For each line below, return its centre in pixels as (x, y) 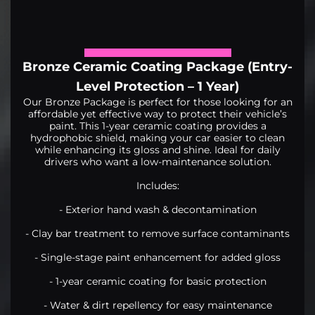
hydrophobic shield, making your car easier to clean (157, 137)
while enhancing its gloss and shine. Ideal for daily (157, 149)
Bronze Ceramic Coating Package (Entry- (157, 66)
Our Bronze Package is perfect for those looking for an (157, 102)
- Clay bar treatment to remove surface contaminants (157, 233)
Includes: (157, 185)
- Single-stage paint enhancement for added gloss (157, 257)
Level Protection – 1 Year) (157, 86)
